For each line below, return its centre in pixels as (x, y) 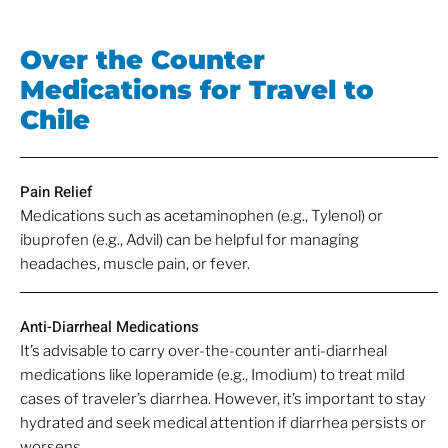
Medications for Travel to (197, 89)
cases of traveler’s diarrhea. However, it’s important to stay (223, 399)
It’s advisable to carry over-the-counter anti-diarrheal (203, 351)
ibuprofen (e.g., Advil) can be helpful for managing (189, 239)
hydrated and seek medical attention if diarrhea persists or (223, 423)
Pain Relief (56, 191)
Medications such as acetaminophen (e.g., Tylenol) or (201, 215)
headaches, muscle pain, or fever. (135, 263)
